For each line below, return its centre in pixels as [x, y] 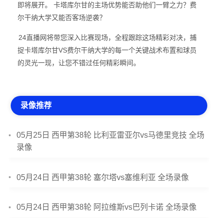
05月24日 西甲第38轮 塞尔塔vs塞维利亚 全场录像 [103, 177]
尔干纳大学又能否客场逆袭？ [62, 18]
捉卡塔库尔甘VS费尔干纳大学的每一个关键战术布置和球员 [107, 50]
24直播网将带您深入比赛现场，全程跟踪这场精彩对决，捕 [107, 37]
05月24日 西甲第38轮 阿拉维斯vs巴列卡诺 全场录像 [107, 207]
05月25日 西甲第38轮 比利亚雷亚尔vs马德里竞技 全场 [111, 135]
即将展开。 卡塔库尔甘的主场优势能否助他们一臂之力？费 [107, 5]
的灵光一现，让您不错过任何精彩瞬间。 [79, 63]
